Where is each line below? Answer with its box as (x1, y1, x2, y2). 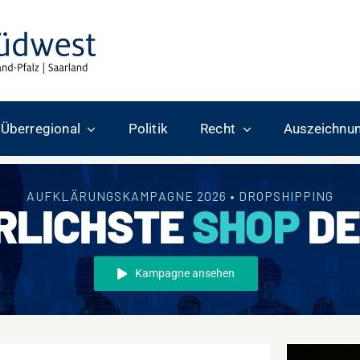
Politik (128, 121, 169, 137)
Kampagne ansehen (134, 267, 235, 280)
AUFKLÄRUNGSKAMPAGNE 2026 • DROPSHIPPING (27, 188, 333, 203)
